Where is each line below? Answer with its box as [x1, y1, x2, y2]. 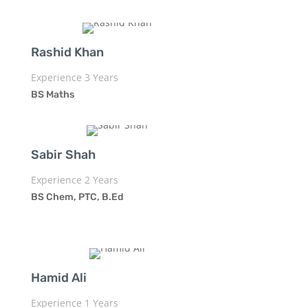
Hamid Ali [30, 269, 87, 285]
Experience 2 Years [30, 173, 118, 186]
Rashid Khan [30, 44, 104, 60]
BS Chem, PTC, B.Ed [30, 190, 124, 203]
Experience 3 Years [30, 70, 118, 84]
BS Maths [30, 88, 74, 100]
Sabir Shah [30, 146, 96, 162]
